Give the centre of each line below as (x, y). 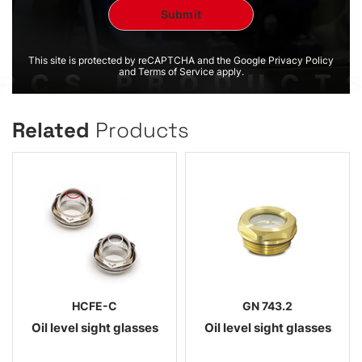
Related (54, 130)
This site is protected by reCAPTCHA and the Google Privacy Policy (181, 60)
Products (142, 130)
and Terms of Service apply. (181, 71)
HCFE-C (95, 306)
